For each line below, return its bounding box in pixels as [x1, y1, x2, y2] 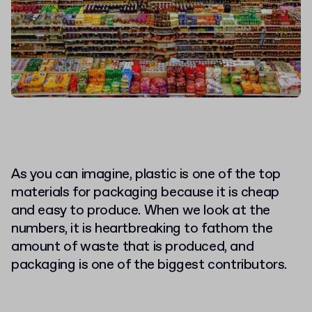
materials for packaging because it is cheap [11, 183, 279, 203]
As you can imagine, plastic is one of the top [11, 165, 281, 185]
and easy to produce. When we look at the [11, 201, 271, 221]
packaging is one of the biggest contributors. [11, 256, 288, 275]
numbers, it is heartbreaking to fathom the [11, 219, 273, 239]
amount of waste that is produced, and [11, 237, 254, 257]
